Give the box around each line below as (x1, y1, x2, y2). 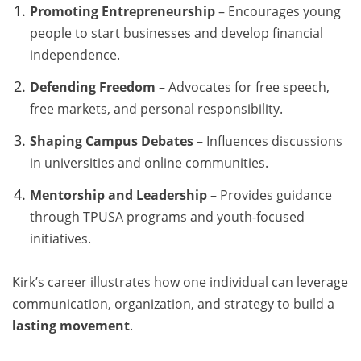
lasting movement (12, 316, 130, 334)
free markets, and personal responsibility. (29, 100, 283, 118)
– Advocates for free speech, (155, 78, 330, 97)
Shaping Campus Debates (29, 131, 193, 150)
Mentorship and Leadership (29, 185, 207, 204)
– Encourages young (214, 2, 341, 21)
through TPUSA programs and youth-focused (29, 207, 305, 226)
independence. (29, 46, 120, 64)
